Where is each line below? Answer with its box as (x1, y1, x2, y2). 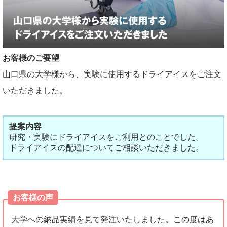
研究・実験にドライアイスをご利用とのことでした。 (9, 133, 204, 142)
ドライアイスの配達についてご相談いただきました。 (9, 143, 204, 153)
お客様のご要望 (3, 54, 59, 63)
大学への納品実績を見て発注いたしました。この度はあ (11, 215, 214, 224)
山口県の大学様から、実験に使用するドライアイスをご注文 (3, 70, 221, 79)
